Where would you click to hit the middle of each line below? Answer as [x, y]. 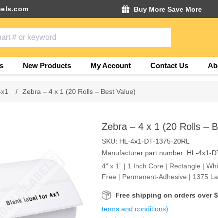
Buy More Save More [168, 9]
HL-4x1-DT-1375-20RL [154, 141]
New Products [47, 65]
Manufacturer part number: [143, 153]
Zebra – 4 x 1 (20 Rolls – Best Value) [79, 91]
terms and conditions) [135, 209]
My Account [110, 65]
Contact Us [169, 65]
